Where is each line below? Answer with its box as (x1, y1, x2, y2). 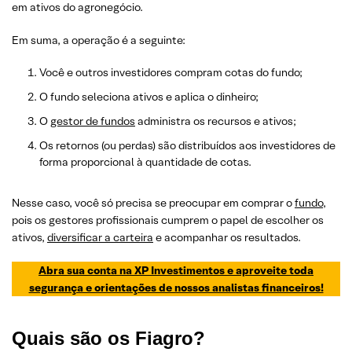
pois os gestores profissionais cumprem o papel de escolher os (12, 212, 324, 227)
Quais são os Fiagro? (12, 327, 205, 349)
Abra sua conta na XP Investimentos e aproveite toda (38, 262, 313, 277)
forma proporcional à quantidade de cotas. (39, 154, 251, 169)
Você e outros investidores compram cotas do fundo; (39, 64, 302, 79)
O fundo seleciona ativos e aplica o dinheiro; (39, 89, 258, 104)
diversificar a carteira (47, 229, 153, 244)
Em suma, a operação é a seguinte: (12, 32, 185, 47)
